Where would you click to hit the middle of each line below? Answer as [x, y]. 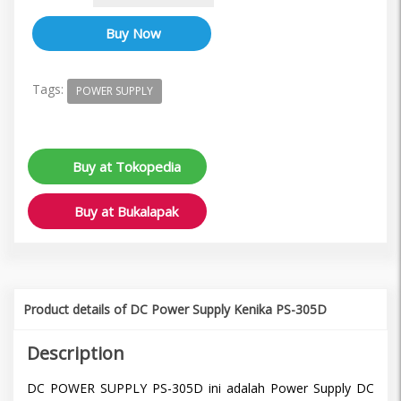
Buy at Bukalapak [126, 211]
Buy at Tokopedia [126, 166]
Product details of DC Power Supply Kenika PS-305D [175, 309]
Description [76, 353]
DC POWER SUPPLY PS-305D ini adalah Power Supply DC [200, 388]
